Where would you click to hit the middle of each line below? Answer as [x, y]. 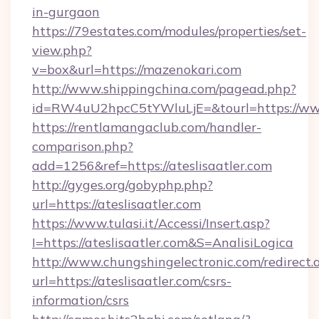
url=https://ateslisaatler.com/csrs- [132, 281]
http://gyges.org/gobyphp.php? [122, 185]
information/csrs [80, 300]
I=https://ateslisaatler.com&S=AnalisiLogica [163, 242]
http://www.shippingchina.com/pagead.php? [164, 89]
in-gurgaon [66, 12]
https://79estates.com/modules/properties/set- [169, 31]
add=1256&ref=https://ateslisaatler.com [152, 166]
